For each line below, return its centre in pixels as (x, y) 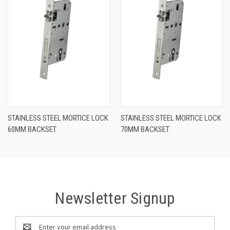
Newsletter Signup (115, 198)
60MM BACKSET (32, 129)
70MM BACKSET (145, 129)
